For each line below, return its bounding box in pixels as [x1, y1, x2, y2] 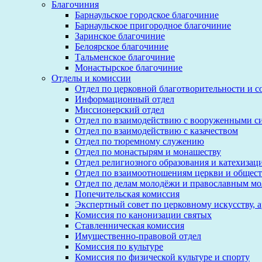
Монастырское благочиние [75, 63, 182, 73]
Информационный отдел [75, 94, 174, 104]
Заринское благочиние [75, 31, 165, 41]
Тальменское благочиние [75, 52, 175, 62]
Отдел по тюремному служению [75, 136, 204, 146]
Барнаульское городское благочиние [75, 10, 219, 20]
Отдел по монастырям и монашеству [75, 147, 221, 157]
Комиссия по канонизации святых [75, 210, 212, 220]
